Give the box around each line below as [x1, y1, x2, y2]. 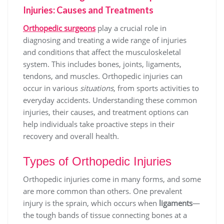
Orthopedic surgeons [23, 23, 95, 33]
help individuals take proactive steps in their [23, 119, 174, 129]
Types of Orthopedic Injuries [23, 154, 171, 168]
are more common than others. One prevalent [23, 186, 182, 196]
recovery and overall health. [23, 131, 119, 141]
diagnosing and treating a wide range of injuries [23, 35, 186, 45]
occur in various [23, 83, 80, 93]
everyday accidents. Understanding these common [23, 95, 197, 105]
